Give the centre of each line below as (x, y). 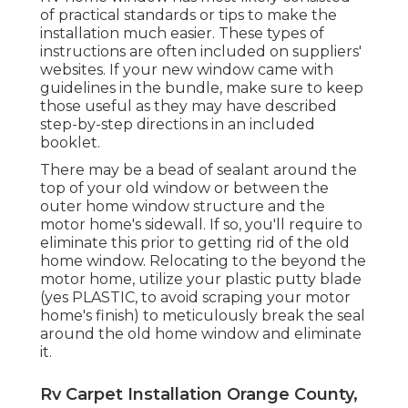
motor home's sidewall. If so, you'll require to (201, 224)
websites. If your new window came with (187, 69)
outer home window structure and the (183, 206)
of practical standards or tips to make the (189, 15)
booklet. (70, 142)
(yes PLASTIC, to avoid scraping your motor (195, 297)
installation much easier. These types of (182, 33)
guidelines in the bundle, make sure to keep (202, 87)
